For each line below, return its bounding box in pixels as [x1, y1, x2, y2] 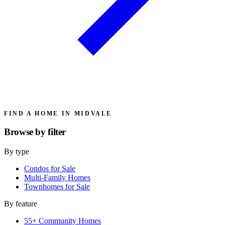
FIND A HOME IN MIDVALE [4, 109, 113, 117]
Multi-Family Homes [24, 173, 90, 182]
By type [4, 147, 29, 156]
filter [48, 127, 66, 138]
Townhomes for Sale [24, 182, 90, 191]
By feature [4, 199, 37, 208]
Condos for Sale [24, 164, 75, 173]
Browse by [4, 127, 48, 138]
